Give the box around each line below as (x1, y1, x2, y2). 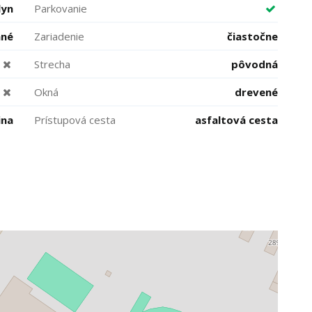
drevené (235, 85, 278, 99)
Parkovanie (34, 1, 87, 15)
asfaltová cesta (195, 113, 278, 127)
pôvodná (231, 57, 278, 71)
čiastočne (227, 29, 278, 43)
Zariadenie (34, 29, 84, 43)
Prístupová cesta (34, 113, 116, 127)
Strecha (34, 57, 70, 71)
